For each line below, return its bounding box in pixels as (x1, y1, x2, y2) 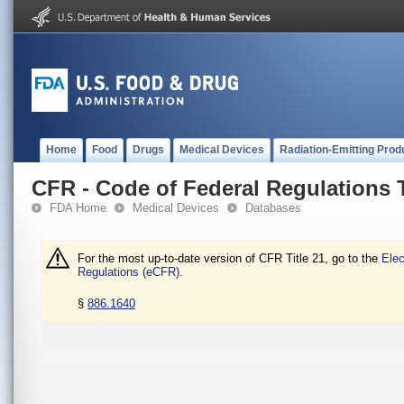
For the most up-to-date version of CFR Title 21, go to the (78, 251, 381, 265)
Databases (245, 201, 301, 215)
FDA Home (50, 201, 106, 215)
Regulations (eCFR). (78, 264, 183, 279)
